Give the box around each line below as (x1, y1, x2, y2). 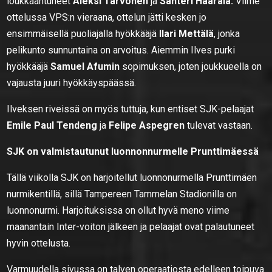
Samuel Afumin (50, 60, 123, 72)
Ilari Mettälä (159, 27, 214, 39)
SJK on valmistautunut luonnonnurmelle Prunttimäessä (7, 145, 259, 157)
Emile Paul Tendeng (7, 119, 98, 131)
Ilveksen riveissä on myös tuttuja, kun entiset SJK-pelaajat (7, 103, 254, 115)
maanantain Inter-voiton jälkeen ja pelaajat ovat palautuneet (7, 220, 255, 233)
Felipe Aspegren (109, 119, 185, 131)
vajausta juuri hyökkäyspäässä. (7, 76, 137, 89)
